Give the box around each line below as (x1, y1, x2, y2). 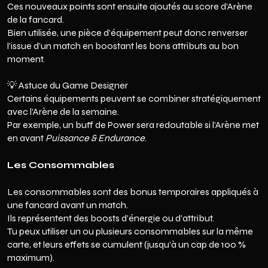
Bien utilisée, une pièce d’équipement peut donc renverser (7, 27, 248, 38)
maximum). (7, 252, 54, 263)
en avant (7, 132, 45, 144)
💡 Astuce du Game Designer (7, 80, 128, 91)
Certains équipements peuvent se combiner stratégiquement (7, 93, 261, 104)
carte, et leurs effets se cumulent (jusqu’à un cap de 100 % (7, 239, 246, 250)
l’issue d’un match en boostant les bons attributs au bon (7, 40, 239, 51)
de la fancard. (7, 14, 64, 25)
